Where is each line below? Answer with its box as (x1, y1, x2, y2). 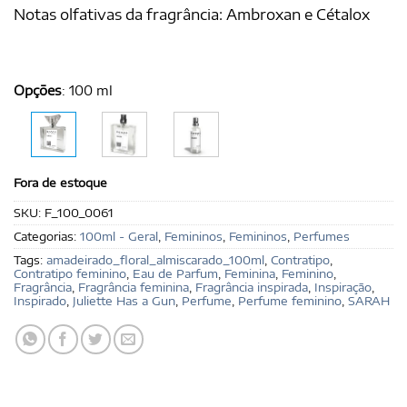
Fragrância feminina (78, 280, 189, 295)
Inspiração (314, 280, 372, 295)
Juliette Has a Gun (73, 293, 175, 309)
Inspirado (14, 293, 66, 309)
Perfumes (293, 229, 350, 244)
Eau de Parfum (133, 266, 218, 282)
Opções (14, 81, 62, 98)
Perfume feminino (238, 293, 342, 309)
